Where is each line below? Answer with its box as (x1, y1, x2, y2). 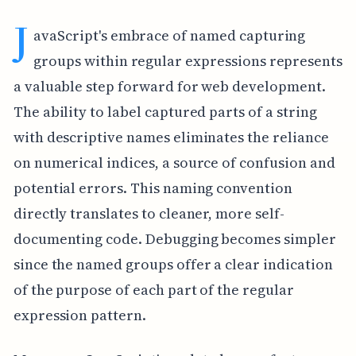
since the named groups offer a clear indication (13, 253, 333, 274)
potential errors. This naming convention (13, 177, 292, 198)
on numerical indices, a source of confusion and (13, 152, 335, 172)
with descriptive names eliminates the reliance (13, 126, 329, 147)
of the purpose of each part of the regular (13, 279, 294, 300)
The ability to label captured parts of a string (13, 101, 317, 122)
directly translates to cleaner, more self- (13, 203, 284, 223)
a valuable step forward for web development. (13, 75, 326, 96)
